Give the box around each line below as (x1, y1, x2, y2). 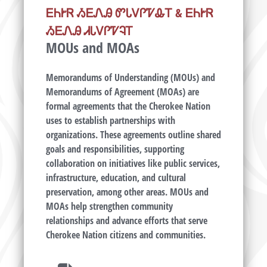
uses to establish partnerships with (45, 114, 175, 128)
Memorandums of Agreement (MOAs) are (45, 85, 199, 99)
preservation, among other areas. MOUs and (45, 185, 209, 199)
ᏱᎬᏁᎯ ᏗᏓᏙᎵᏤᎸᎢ (45, 23, 133, 39)
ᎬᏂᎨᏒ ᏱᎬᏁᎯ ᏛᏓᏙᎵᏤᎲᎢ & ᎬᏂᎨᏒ (45, 5, 213, 21)
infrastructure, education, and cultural (45, 171, 186, 185)
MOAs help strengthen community (45, 200, 173, 213)
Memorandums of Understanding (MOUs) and (45, 71, 215, 85)
